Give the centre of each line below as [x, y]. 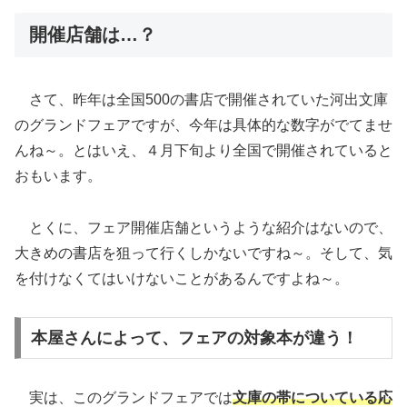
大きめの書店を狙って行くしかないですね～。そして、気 [203, 253]
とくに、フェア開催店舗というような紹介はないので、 [203, 227]
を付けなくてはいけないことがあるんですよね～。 [182, 278]
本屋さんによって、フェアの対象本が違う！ [194, 338]
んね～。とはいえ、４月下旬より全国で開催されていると [203, 150]
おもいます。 [58, 175]
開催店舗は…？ [93, 35]
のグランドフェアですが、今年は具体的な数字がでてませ [203, 124]
